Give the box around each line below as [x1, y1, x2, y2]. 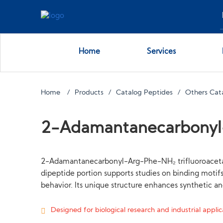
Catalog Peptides [116, 90, 173, 96]
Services [146, 48, 176, 56]
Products [75, 90, 104, 96]
